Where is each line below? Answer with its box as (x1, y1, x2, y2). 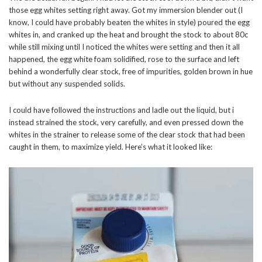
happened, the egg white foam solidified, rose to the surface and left (9, 54, 239, 64)
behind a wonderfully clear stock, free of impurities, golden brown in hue (9, 66, 253, 76)
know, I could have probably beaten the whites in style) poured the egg (9, 17, 250, 27)
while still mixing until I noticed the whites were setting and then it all (9, 42, 240, 51)
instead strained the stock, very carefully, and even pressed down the (9, 117, 243, 127)
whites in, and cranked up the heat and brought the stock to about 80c (9, 29, 248, 39)
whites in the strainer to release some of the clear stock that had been (9, 129, 245, 139)
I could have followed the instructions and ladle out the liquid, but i (9, 105, 234, 115)
